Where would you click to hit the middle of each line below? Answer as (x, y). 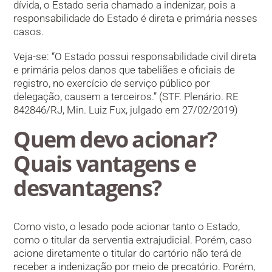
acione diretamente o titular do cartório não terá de (128, 253)
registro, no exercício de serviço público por (112, 83)
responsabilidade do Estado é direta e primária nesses (136, 19)
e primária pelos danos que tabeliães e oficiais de (124, 70)
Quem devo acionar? (115, 140)
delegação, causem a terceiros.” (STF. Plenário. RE (126, 96)
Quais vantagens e (104, 164)
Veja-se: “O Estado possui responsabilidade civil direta (135, 56)
